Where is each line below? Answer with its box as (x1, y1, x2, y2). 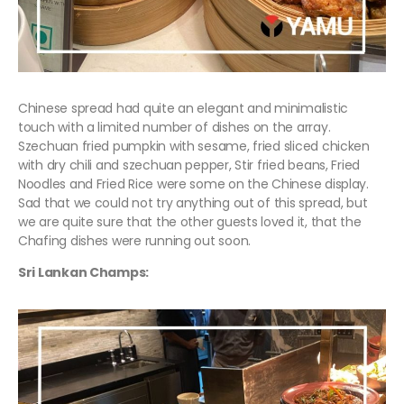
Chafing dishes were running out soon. (18, 232, 252, 251)
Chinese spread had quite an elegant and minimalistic (18, 99, 348, 118)
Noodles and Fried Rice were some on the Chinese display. (18, 175, 369, 194)
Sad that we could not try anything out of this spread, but (18, 194, 368, 213)
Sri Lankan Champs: (18, 263, 150, 282)
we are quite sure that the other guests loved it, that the (18, 213, 362, 232)
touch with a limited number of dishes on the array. (18, 118, 331, 137)
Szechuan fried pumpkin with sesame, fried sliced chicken (18, 137, 370, 156)
